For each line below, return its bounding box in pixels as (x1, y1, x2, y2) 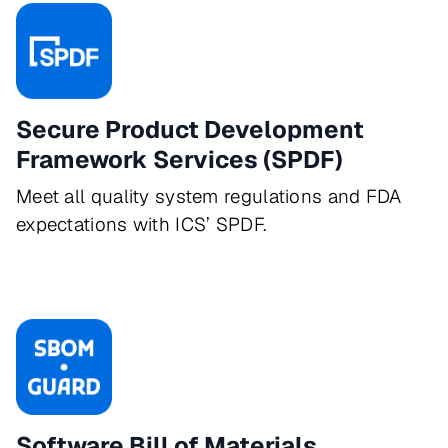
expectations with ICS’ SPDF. (16, 212, 268, 237)
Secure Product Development (16, 114, 364, 145)
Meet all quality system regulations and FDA (16, 184, 402, 209)
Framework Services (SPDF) (16, 144, 343, 175)
